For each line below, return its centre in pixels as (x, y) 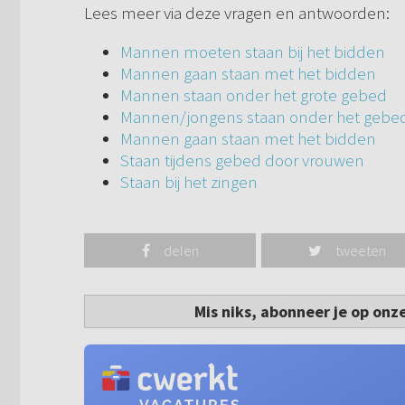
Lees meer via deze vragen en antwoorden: (237, 13)
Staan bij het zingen (189, 182)
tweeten (361, 251)
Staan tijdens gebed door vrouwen (242, 160)
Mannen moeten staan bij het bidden (253, 52)
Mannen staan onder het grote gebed (254, 95)
